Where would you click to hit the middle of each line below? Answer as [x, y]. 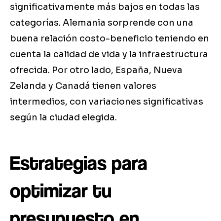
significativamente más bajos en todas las [105, 7]
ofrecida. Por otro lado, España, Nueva [96, 70]
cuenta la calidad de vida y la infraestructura [109, 55]
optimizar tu [61, 191]
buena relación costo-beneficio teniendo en [110, 39]
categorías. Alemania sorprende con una [102, 23]
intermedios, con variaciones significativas [107, 102]
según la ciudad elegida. [63, 118]
